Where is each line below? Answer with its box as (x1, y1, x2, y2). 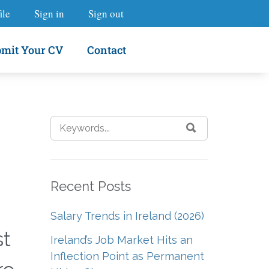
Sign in (34, 6, 64, 20)
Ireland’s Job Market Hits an (50, 234, 193, 247)
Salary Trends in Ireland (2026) (50, 209, 204, 222)
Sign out (88, 6, 124, 20)
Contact (87, 42, 127, 57)
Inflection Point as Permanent (50, 250, 204, 263)
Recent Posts (50, 178, 131, 194)
